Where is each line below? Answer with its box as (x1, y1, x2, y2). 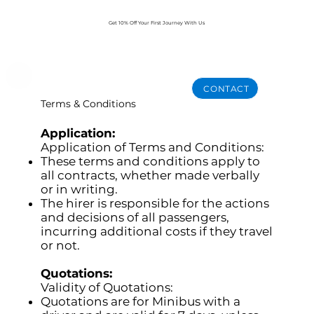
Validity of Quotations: (41, 280, 174, 295)
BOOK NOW (135, 33, 182, 43)
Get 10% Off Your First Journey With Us (109, 19, 205, 26)
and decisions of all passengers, (41, 210, 230, 225)
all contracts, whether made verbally (41, 168, 260, 183)
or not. (41, 238, 81, 253)
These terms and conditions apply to (41, 154, 261, 169)
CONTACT (203, 83, 250, 94)
